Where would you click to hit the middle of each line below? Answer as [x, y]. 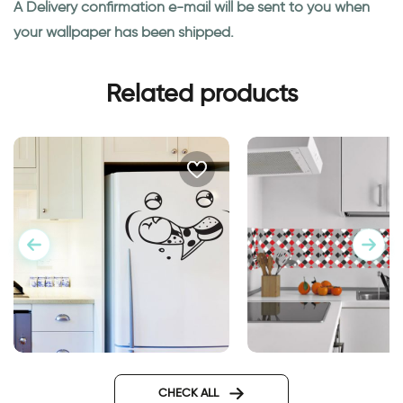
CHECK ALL [190, 393]
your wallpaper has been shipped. [124, 32]
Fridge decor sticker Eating [123, 376]
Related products [201, 94]
